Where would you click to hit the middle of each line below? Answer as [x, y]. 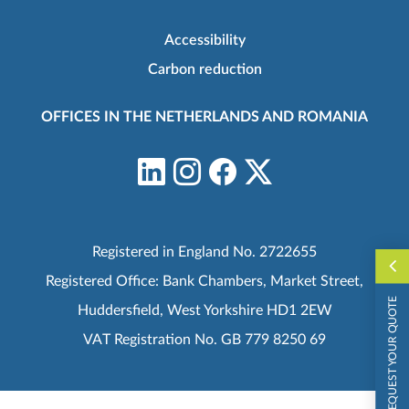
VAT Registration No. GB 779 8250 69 [204, 339]
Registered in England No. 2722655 [204, 252]
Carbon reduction [204, 69]
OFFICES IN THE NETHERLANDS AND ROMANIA [204, 116]
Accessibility [204, 40]
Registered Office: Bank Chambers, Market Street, [204, 281]
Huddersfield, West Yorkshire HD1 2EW [204, 310]
